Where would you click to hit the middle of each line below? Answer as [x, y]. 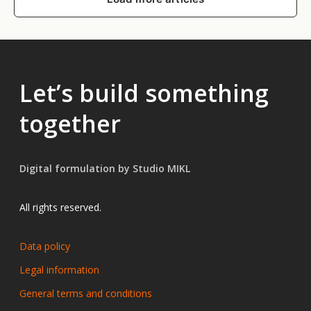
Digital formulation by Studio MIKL [105, 168]
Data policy [45, 246]
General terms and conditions [86, 293]
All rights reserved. [60, 207]
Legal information [59, 269]
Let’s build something [144, 93]
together [70, 123]
